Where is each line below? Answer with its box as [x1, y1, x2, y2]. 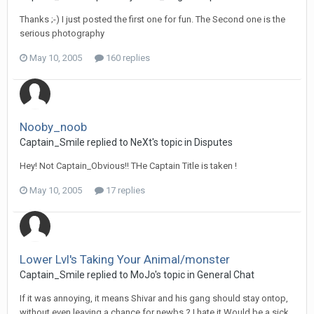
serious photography [20, 28, 104, 39]
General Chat [197, 269, 254, 280]
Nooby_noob [20, 120, 87, 134]
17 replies [104, 185, 145, 196]
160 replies [104, 53, 150, 63]
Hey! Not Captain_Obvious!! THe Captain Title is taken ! [20, 161, 237, 171]
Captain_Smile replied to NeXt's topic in [20, 137, 194, 148]
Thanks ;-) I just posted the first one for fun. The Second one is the [20, 14, 285, 25]
